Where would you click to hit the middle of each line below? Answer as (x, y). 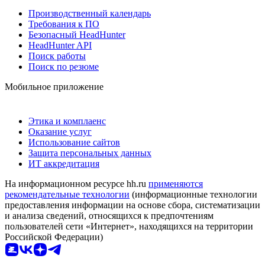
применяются (176, 183)
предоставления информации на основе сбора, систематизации (132, 205)
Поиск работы (57, 56)
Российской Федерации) (54, 237)
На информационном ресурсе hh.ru (77, 183)
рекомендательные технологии (67, 194)
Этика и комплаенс (67, 121)
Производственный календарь (90, 13)
